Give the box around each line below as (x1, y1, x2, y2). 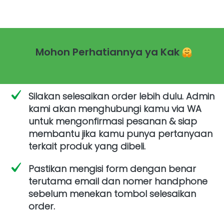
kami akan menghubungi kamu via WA (28, 102, 201, 115)
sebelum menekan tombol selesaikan (28, 187, 196, 200)
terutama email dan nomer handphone (28, 175, 207, 187)
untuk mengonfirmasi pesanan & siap (28, 115, 197, 127)
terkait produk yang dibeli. (28, 140, 148, 152)
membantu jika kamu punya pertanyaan (28, 127, 212, 140)
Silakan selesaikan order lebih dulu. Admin (28, 90, 214, 102)
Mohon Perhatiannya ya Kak (35, 45, 182, 59)
